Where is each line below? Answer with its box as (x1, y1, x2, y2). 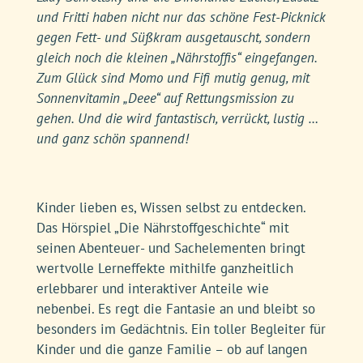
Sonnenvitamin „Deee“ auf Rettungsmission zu (36, 89, 294, 107)
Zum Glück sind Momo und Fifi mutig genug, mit (36, 69, 310, 87)
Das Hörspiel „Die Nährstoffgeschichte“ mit (36, 219, 289, 237)
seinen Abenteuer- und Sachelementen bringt (36, 239, 305, 257)
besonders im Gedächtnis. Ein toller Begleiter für (36, 320, 326, 338)
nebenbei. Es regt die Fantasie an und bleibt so (36, 300, 315, 318)
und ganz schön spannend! (36, 130, 189, 147)
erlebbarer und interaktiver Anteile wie (36, 280, 269, 297)
